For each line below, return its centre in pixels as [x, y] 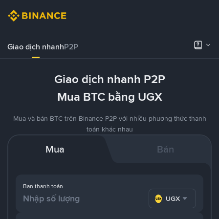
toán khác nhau [109, 129]
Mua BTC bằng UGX [109, 97]
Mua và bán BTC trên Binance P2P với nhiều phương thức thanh [109, 118]
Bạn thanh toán [43, 186]
